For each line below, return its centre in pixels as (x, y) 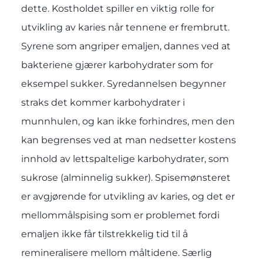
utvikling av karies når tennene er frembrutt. (125, 28)
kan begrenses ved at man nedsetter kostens (128, 140)
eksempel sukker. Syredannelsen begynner (123, 84)
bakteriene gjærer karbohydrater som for (117, 65)
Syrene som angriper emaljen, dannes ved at (126, 46)
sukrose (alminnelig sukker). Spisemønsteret (126, 178)
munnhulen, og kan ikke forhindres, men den (128, 122)
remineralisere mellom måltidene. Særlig (116, 253)
